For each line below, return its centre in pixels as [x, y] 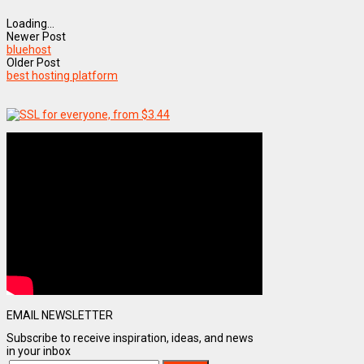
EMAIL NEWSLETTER [60, 316]
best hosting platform [62, 76]
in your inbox [39, 351]
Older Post [33, 63]
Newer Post [36, 37]
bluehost [29, 50]
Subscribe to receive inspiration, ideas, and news [130, 338]
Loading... [30, 24]
